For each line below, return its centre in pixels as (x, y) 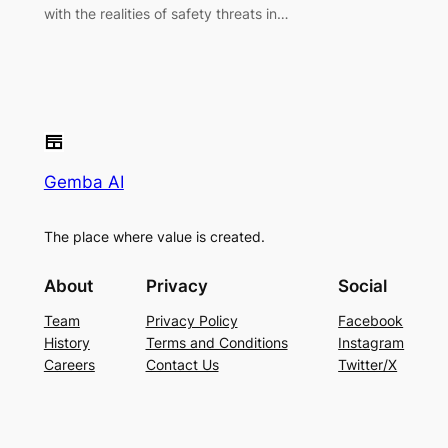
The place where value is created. (154, 237)
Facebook (371, 321)
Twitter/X (368, 365)
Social (363, 286)
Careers (69, 365)
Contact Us (182, 365)
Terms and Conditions (216, 343)
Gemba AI (83, 181)
